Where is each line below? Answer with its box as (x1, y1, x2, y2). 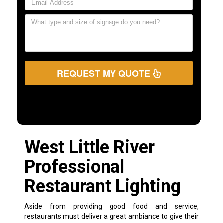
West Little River (24, 136, 155, 158)
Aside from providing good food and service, (24, 202, 199, 210)
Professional (24, 156, 124, 177)
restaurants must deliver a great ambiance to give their (24, 212, 199, 220)
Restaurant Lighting (24, 175, 181, 197)
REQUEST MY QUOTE (56, 68, 153, 78)
